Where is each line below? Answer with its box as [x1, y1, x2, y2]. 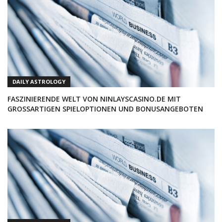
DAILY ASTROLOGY [12, 77, 65, 85]
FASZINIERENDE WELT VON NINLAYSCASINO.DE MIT [7, 94, 181, 104]
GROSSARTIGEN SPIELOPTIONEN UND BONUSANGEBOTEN [7, 104, 198, 113]
